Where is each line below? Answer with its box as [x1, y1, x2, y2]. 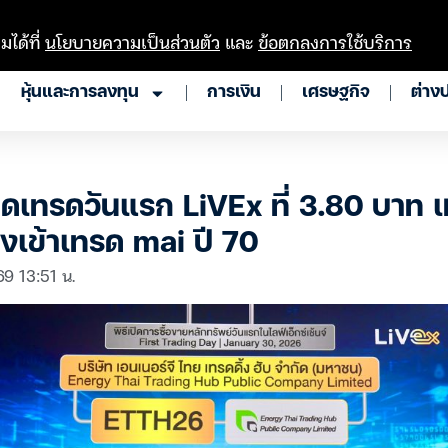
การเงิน [207, 85, 261, 100]
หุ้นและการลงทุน [21, 85, 139, 100]
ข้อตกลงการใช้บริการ [258, 27, 412, 56]
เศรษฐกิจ [302, 85, 370, 100]
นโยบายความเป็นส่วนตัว [45, 27, 220, 56]
